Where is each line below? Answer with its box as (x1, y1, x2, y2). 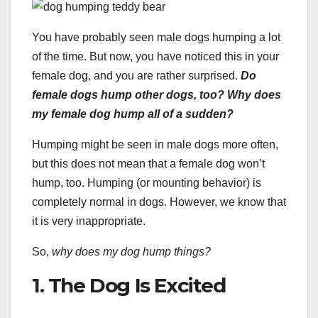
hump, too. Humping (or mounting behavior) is (32, 177, 261, 190)
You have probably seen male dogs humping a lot (32, 31, 280, 44)
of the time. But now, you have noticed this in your (32, 50, 279, 63)
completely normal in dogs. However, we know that (32, 196, 286, 209)
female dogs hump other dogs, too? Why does (32, 89, 281, 102)
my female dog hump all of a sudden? (32, 108, 234, 121)
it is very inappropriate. (32, 215, 146, 228)
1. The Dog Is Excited (32, 273, 226, 298)
